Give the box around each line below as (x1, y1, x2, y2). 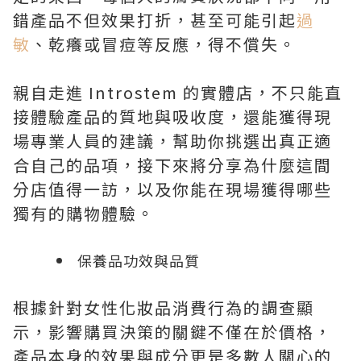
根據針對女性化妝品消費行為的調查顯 (13, 296, 314, 319)
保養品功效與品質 (77, 250, 200, 271)
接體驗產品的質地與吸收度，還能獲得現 (13, 105, 332, 128)
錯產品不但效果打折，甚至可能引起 (13, 8, 297, 31)
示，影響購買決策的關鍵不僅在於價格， (13, 320, 332, 343)
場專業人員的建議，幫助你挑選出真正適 (13, 129, 332, 152)
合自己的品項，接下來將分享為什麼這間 (13, 153, 332, 176)
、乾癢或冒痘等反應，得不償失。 (31, 32, 297, 56)
